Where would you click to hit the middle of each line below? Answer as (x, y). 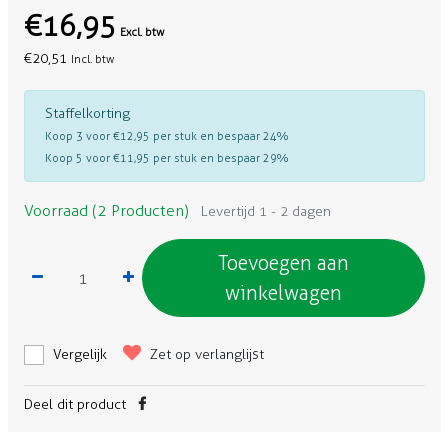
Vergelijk (79, 355)
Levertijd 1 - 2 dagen (265, 212)
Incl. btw (92, 59)
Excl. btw (141, 32)
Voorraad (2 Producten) (106, 211)
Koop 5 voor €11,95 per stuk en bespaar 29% (166, 158)
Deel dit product (74, 405)
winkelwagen (283, 293)
